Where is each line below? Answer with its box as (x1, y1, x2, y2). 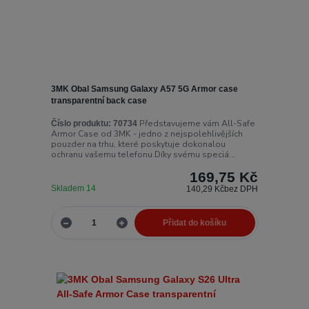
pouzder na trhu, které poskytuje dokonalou (50, 139, 226, 150)
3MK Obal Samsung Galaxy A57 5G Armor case (50, 83, 238, 94)
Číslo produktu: (50, 119, 111, 129)
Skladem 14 (50, 183, 98, 194)
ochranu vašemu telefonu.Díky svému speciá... (50, 149, 235, 161)
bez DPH (224, 184, 259, 195)
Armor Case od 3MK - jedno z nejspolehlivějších (50, 128, 243, 140)
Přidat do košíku (163, 217, 227, 228)
